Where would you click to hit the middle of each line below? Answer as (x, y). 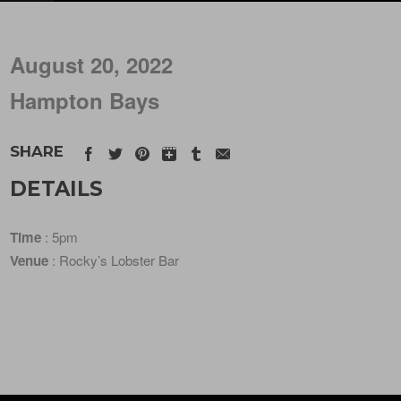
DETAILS (57, 188)
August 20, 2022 (92, 64)
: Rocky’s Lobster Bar (114, 260)
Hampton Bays (85, 100)
